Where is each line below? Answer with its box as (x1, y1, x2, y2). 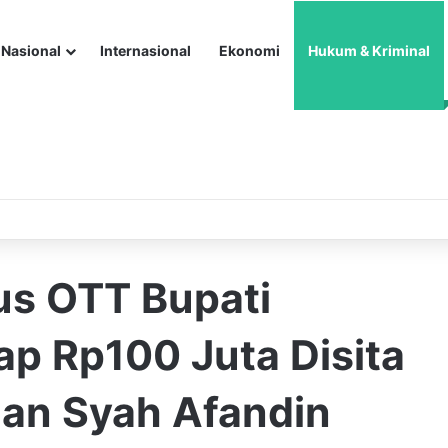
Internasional (100, 42, 191, 59)
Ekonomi (219, 42, 280, 59)
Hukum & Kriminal (308, 42, 430, 59)
